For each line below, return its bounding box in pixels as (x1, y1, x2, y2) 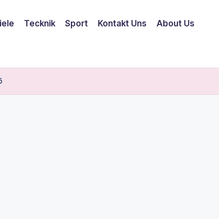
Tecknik (24, 18, 55, 28)
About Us (156, 18, 195, 28)
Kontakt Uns (98, 18, 147, 28)
